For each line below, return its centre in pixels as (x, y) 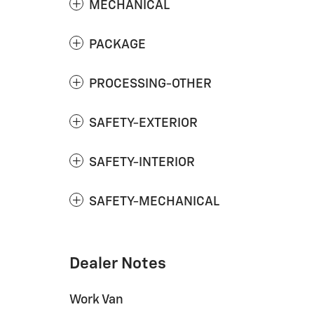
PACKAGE (117, 45)
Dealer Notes (118, 264)
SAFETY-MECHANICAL (154, 202)
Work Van (96, 300)
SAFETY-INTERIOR (142, 162)
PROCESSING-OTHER (150, 84)
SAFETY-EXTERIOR (143, 123)
